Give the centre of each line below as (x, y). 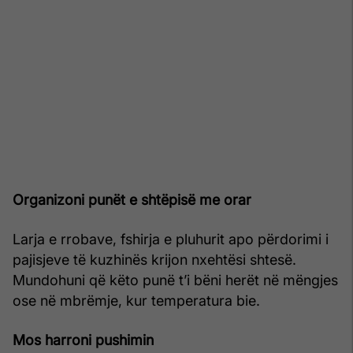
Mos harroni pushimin (83, 340)
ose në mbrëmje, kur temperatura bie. (136, 300)
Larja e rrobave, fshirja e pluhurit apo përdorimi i (171, 239)
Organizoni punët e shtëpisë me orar (132, 199)
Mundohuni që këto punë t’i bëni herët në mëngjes (175, 280)
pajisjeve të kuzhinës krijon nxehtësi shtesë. (154, 259)
